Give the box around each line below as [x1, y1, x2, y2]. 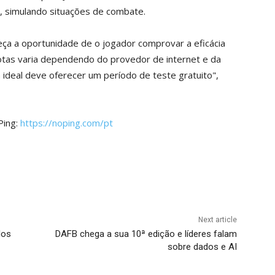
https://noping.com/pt [20, 117, 113, 130]
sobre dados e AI [167, 241, 237, 253]
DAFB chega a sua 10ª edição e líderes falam [55, 228, 237, 240]
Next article [198, 215, 237, 225]
